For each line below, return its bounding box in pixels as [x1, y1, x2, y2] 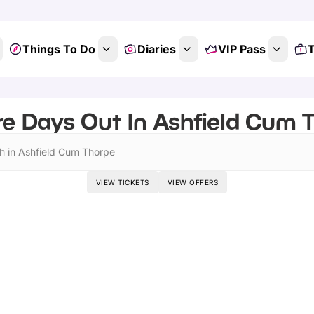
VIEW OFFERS [167, 178, 219, 186]
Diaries [137, 42, 176, 56]
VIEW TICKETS [95, 178, 149, 186]
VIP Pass [217, 42, 266, 56]
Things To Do [22, 42, 95, 56]
